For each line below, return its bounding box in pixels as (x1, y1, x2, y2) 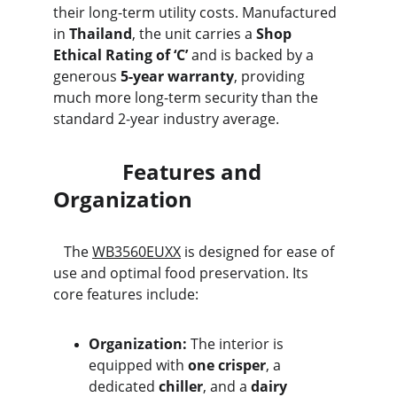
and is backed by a (188, 45, 317, 65)
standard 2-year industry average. (53, 109, 279, 128)
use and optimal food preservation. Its (53, 263, 312, 283)
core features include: (53, 284, 198, 304)
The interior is (187, 334, 287, 354)
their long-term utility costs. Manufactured (53, 3, 340, 22)
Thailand (69, 24, 132, 43)
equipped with (89, 355, 188, 375)
